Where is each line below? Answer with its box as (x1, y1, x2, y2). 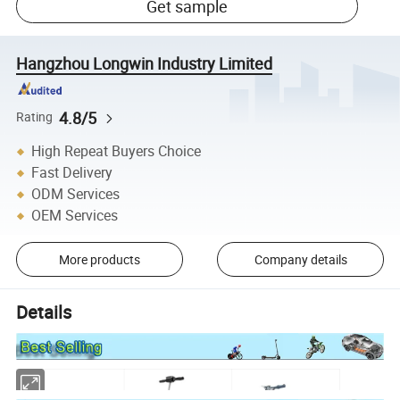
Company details (254, 250, 347, 268)
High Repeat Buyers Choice (31, 141, 202, 162)
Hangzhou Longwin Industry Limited (16, 52, 273, 74)
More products (58, 250, 140, 268)
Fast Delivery (31, 162, 113, 183)
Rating (16, 109, 54, 126)
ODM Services (31, 184, 121, 204)
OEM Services (31, 205, 119, 226)
